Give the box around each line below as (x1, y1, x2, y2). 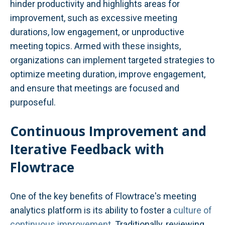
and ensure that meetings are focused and (10, 83, 179, 94)
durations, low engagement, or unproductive (10, 27, 184, 38)
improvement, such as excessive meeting (10, 13, 177, 24)
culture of (173, 204, 212, 215)
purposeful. (10, 97, 56, 108)
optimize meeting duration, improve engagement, (10, 69, 205, 80)
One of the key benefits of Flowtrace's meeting (10, 190, 196, 201)
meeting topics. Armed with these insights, (10, 41, 181, 52)
